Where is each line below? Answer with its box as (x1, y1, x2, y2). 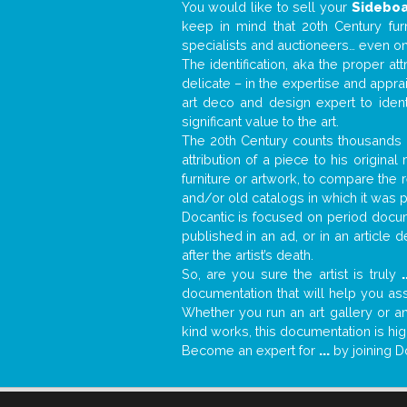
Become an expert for (181, 342, 319, 359)
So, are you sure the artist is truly (181, 266, 402, 283)
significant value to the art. (181, 114, 339, 130)
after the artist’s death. (181, 247, 313, 263)
